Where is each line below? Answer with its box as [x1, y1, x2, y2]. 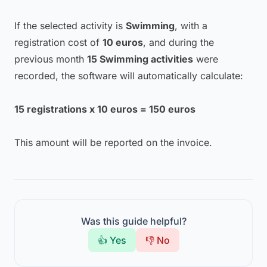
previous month [14, 53, 87, 65]
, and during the [143, 36, 214, 48]
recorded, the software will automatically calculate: [14, 70, 243, 82]
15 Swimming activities [87, 53, 193, 65]
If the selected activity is [14, 20, 126, 32]
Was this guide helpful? [80, 215, 187, 227]
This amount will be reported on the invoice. [14, 136, 212, 148]
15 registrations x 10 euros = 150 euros [14, 103, 195, 115]
